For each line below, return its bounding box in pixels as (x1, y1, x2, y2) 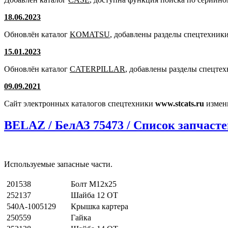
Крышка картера (71, 202, 128, 211)
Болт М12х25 (71, 180, 117, 189)
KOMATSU (70, 30, 110, 39)
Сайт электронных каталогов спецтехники (4, 99, 155, 108)
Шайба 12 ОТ (71, 191, 118, 200)
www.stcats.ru (155, 99, 204, 108)
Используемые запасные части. (4, 160, 112, 169)
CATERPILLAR (70, 65, 125, 74)
